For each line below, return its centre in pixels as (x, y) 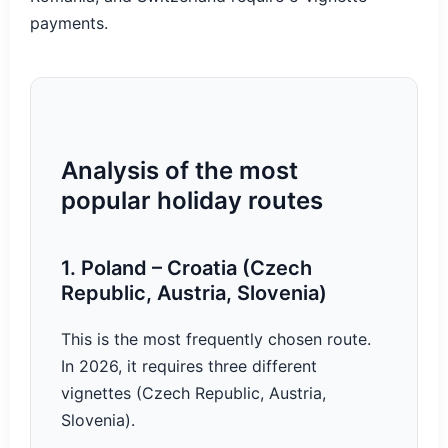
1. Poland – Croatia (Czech (186, 268)
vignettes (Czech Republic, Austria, (193, 393)
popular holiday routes (192, 201)
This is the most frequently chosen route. (216, 339)
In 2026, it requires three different (189, 366)
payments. (69, 23)
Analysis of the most (179, 171)
